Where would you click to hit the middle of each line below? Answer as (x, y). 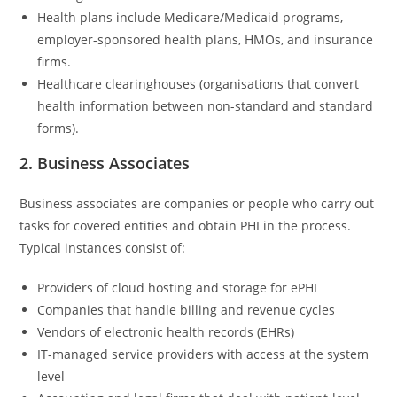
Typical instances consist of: (103, 248)
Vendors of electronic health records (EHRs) (166, 332)
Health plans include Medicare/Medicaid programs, (191, 17)
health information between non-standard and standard (206, 106)
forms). (58, 128)
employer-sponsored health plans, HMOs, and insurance (206, 39)
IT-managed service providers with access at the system (203, 354)
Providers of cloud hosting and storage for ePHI (178, 288)
